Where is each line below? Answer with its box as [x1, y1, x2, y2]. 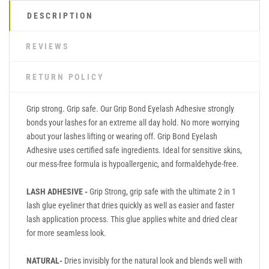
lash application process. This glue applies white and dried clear [26, 214, 237, 224]
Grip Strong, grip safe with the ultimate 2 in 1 [88, 186, 236, 196]
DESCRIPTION [27, 10, 94, 20]
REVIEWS [26, 41, 70, 51]
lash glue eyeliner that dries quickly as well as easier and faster [26, 200, 234, 210]
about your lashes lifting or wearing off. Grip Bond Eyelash [26, 131, 217, 141]
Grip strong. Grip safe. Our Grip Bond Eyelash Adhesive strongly [26, 103, 234, 113]
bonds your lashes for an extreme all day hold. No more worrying [26, 117, 240, 127]
